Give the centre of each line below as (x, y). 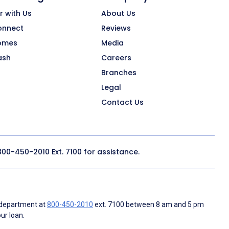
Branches (119, 72)
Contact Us (122, 102)
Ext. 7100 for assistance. (95, 152)
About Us (118, 13)
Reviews (116, 28)
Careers (116, 58)
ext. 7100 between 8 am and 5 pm (148, 204)
